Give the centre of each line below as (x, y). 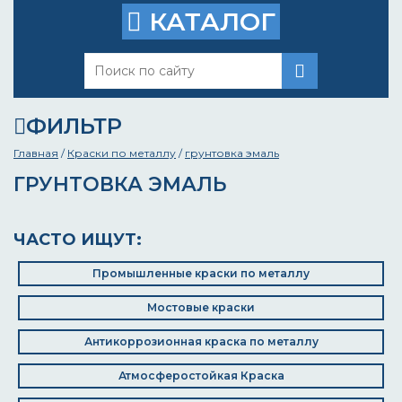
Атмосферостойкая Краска (201, 376)
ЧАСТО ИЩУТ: (78, 240)
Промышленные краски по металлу (201, 273)
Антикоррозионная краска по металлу (201, 341)
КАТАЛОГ (209, 22)
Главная (36, 153)
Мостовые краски (201, 307)
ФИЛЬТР (74, 126)
